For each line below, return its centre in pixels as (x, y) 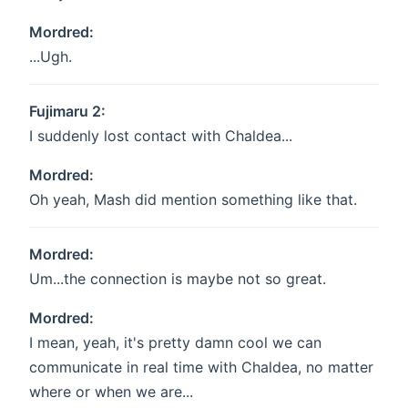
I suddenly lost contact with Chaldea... (161, 136)
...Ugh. (51, 57)
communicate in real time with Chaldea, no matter (201, 367)
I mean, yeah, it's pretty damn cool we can (175, 343)
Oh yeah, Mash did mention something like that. (193, 200)
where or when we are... (111, 392)
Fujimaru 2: (67, 112)
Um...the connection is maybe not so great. (178, 279)
